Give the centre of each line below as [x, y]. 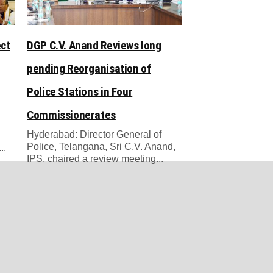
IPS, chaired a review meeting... [95, 158]
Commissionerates [71, 115]
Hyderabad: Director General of [94, 134]
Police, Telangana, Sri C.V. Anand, [101, 146]
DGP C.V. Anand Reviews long [94, 45]
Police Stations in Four [80, 91]
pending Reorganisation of [89, 68]
